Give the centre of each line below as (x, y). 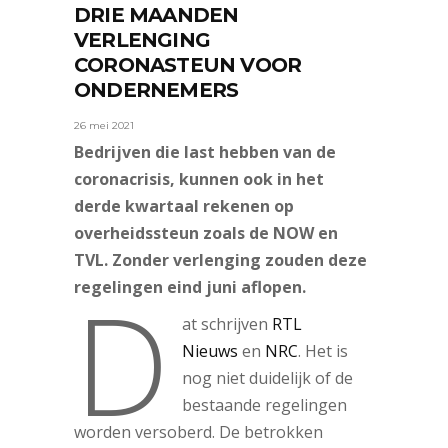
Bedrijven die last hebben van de (205, 152)
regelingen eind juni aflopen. (190, 287)
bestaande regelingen (265, 405)
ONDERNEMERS (156, 90)
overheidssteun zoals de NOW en (206, 233)
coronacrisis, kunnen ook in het (199, 179)
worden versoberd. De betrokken (198, 432)
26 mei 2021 (104, 126)
